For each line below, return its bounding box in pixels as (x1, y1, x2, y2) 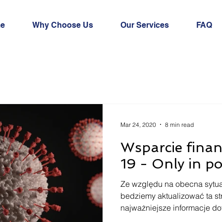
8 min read (165, 120, 194, 128)
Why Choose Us (32, 20, 93, 30)
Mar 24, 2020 (120, 120, 156, 128)
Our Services (120, 20, 169, 30)
